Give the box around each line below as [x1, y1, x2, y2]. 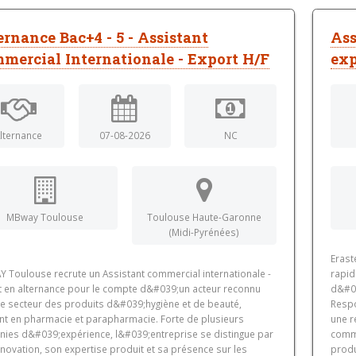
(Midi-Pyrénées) [168, 226, 239, 239]
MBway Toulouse [6, 211, 84, 224]
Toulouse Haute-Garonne [146, 211, 261, 224]
